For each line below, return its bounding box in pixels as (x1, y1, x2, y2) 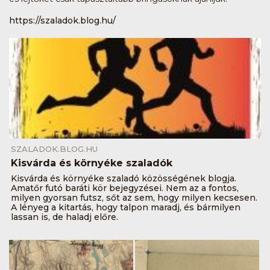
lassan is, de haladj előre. (11, 212, 118, 223)
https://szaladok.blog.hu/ (9, 14, 116, 26)
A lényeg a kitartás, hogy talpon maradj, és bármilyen (11, 202, 240, 213)
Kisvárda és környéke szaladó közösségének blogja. (11, 173, 236, 184)
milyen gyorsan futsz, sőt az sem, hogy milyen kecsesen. (11, 192, 257, 204)
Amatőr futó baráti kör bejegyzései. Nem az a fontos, (11, 183, 239, 194)
